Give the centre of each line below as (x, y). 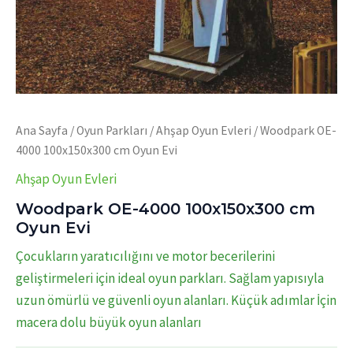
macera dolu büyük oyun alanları (109, 322)
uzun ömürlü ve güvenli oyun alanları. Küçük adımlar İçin (176, 300)
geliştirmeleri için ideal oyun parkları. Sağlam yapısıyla (170, 278)
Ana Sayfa (42, 131)
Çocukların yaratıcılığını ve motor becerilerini (145, 256)
